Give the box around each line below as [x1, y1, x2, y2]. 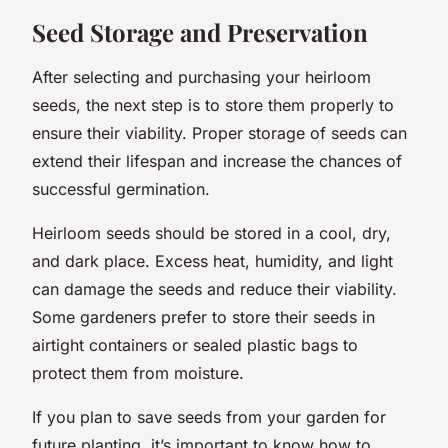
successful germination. [32, 178, 210, 199]
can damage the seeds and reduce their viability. [32, 278, 397, 299]
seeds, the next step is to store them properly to [32, 94, 394, 115]
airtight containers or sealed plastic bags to [32, 334, 358, 355]
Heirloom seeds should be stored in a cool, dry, [32, 222, 391, 243]
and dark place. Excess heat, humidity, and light [32, 250, 393, 271]
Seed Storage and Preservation [32, 15, 368, 48]
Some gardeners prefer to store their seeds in [32, 306, 375, 327]
